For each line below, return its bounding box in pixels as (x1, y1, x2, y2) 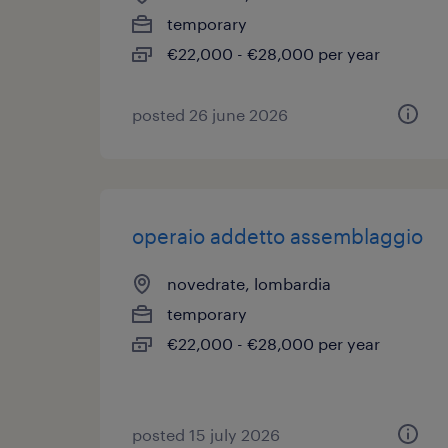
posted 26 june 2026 (132, 105, 288, 124)
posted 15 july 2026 (132, 425, 280, 444)
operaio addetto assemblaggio (132, 224, 423, 248)
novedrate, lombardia (167, 274, 331, 293)
